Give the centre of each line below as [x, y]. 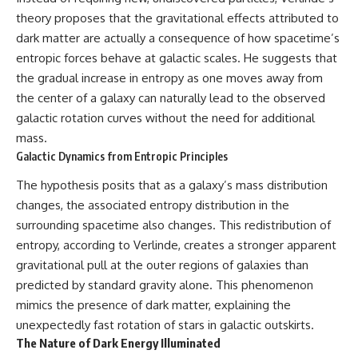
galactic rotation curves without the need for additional [165, 117]
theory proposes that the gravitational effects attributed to [177, 18]
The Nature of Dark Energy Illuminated [118, 343]
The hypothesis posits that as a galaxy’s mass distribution [172, 185]
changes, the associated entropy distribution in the [153, 205]
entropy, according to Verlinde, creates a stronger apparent [176, 245]
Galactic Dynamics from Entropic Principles [122, 156]
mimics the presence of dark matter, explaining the [153, 305]
